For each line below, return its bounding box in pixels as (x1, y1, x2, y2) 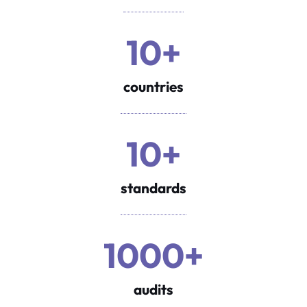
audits (134, 280, 173, 298)
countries (123, 77, 184, 95)
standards (121, 178, 186, 197)
